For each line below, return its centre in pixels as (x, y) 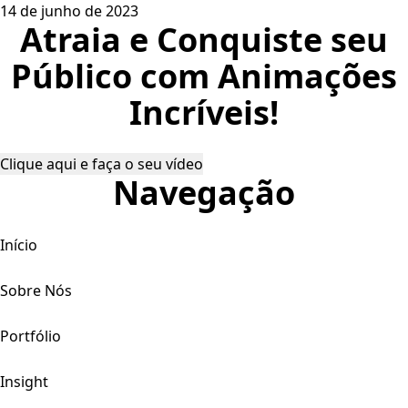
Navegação (204, 192)
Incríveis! (204, 112)
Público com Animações (204, 76)
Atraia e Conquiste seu (204, 39)
